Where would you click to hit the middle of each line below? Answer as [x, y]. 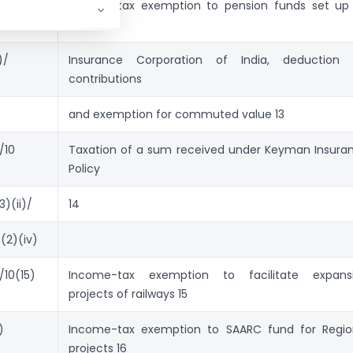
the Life [89, 24]
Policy [84, 168]
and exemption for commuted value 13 [176, 114]
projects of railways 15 [128, 294]
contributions [105, 78]
